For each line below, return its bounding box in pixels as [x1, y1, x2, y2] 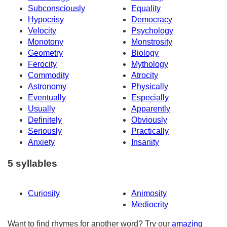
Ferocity [28, 59, 57, 68]
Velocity [28, 26, 56, 35]
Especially [131, 93, 169, 102]
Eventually [28, 93, 66, 102]
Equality [131, 4, 161, 13]
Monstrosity [131, 37, 172, 46]
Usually [28, 104, 55, 113]
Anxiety [28, 137, 55, 146]
